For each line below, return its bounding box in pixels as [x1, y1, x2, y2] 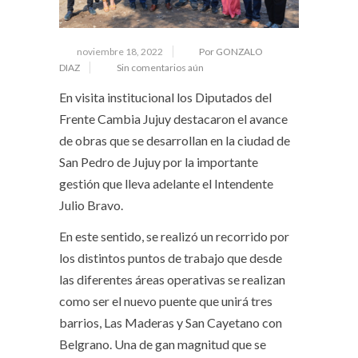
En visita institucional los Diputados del [59, 89, 272, 105]
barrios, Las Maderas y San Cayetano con [59, 315, 282, 331]
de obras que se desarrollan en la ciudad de [59, 133, 290, 149]
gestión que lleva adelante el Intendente [59, 176, 273, 192]
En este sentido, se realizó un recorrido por [59, 229, 289, 245]
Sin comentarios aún [117, 62, 204, 74]
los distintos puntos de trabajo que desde [59, 250, 282, 266]
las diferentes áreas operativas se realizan [59, 272, 285, 288]
